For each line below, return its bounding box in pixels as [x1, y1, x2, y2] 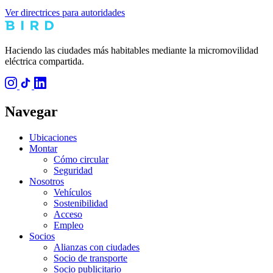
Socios [29, 231, 55, 242]
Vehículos [54, 187, 91, 198]
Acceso [54, 209, 82, 220]
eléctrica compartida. [5, 56, 84, 67]
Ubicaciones [29, 132, 77, 143]
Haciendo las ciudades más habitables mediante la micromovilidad [5, 45, 258, 56]
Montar [29, 143, 57, 154]
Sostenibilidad [54, 198, 108, 209]
